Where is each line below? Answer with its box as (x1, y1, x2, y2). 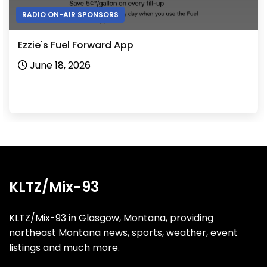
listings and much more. (9, 240, 120, 254)
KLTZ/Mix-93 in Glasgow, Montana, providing (9, 210, 213, 225)
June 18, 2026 (30, 58, 91, 72)
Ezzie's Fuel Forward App (18, 38, 133, 52)
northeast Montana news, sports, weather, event (9, 225, 238, 240)
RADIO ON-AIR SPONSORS (22, 9, 119, 20)
